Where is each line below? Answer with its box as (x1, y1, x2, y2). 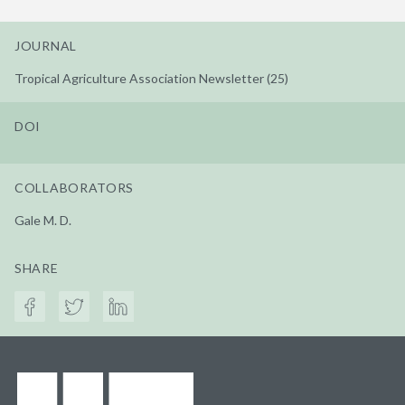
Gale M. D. (14, 212, 71, 228)
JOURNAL (14, 37, 77, 53)
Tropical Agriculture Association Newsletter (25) (14, 70, 288, 86)
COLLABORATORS (14, 179, 135, 195)
